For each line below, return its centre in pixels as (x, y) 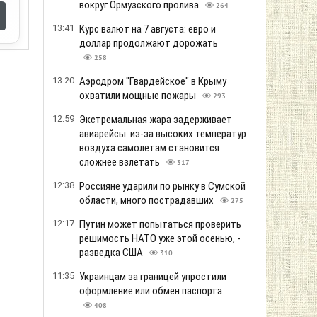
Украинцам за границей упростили (153, 277)
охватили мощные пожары (139, 96)
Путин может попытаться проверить (160, 224)
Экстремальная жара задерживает (156, 120)
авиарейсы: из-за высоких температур (163, 134)
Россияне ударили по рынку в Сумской (162, 186)
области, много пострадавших (148, 200)
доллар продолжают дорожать (149, 43)
